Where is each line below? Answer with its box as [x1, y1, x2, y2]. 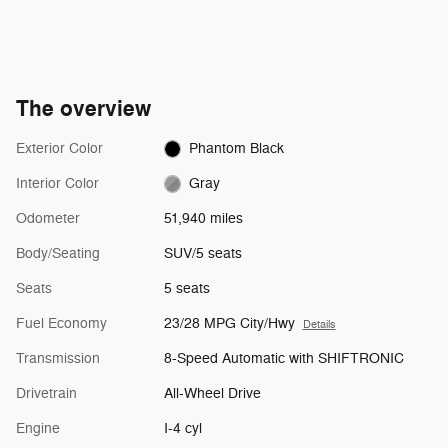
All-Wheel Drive [163, 385, 261, 403]
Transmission [16, 350, 100, 368]
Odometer [16, 210, 80, 228]
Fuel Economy [16, 315, 107, 333]
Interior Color [16, 175, 99, 193]
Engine [16, 420, 60, 438]
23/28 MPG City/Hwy [163, 315, 295, 333]
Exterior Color [16, 140, 103, 158]
